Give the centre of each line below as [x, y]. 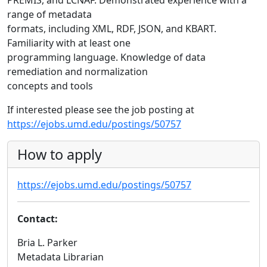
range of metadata [49, 15]
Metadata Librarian [60, 257]
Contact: [38, 219]
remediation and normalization [77, 72]
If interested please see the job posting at [101, 110]
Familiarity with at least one [69, 43]
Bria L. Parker [47, 243]
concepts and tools [50, 86]
